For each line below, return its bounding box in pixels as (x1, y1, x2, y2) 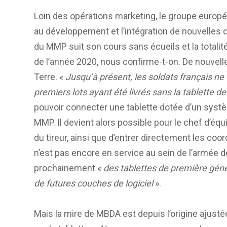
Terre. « (34, 71, 65, 82)
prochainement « (34, 162, 103, 173)
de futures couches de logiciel (34, 177, 155, 188)
